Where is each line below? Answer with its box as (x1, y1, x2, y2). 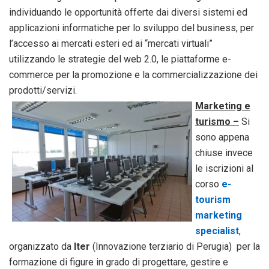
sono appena (195, 131, 249, 144)
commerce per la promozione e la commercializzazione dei (9, 69, 258, 81)
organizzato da (9, 241, 74, 253)
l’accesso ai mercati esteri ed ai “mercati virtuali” (9, 38, 213, 50)
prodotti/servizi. (9, 85, 77, 97)
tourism (195, 194, 231, 206)
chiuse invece (195, 147, 253, 159)
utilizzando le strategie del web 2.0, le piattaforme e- (9, 53, 231, 65)
